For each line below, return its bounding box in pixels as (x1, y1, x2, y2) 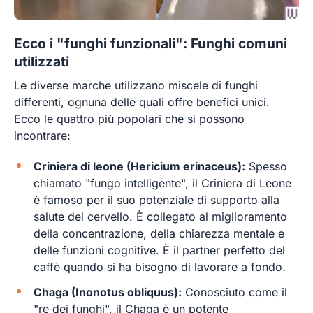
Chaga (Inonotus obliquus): (34, 285, 182, 300)
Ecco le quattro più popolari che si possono (14, 112, 245, 126)
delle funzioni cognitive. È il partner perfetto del (34, 243, 285, 258)
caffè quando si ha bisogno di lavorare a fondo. (34, 260, 286, 275)
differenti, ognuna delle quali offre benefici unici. (14, 95, 270, 110)
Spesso (245, 159, 287, 174)
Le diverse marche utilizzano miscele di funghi (14, 78, 258, 93)
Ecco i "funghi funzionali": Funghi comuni (14, 34, 287, 52)
